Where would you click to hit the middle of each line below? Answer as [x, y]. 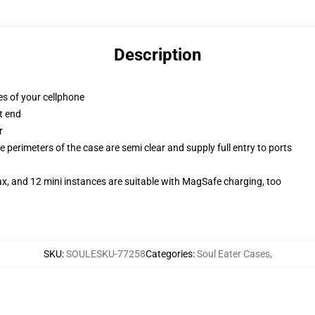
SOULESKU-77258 [105, 254]
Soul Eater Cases [233, 254]
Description [157, 55]
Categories [169, 254]
